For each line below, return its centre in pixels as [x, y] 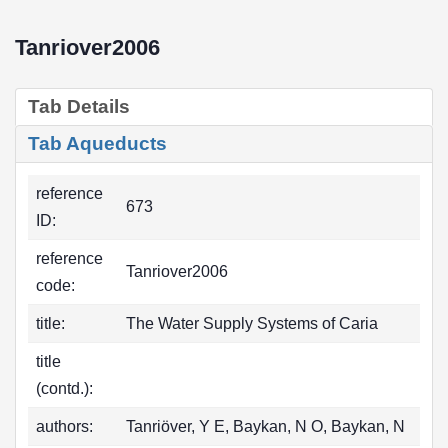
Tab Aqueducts [97, 143]
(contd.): [64, 388]
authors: [64, 426]
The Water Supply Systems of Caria [252, 323]
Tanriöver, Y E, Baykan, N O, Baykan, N [265, 426]
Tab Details [79, 106]
